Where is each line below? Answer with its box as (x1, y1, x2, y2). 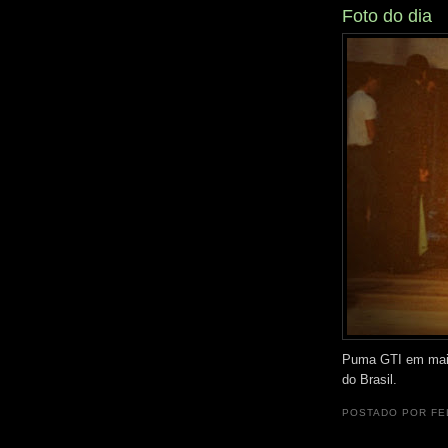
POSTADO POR (342, 407, 432, 419)
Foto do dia (342, 5, 432, 26)
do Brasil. (342, 371, 397, 387)
